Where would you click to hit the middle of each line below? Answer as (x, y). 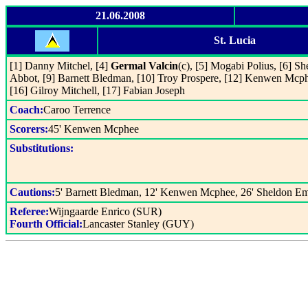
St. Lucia (234, 40)
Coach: (26, 110)
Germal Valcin (144, 66)
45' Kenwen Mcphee (93, 129)
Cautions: (32, 192)
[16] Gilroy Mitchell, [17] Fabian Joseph (97, 90)
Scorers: (29, 129)
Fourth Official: (46, 224)
